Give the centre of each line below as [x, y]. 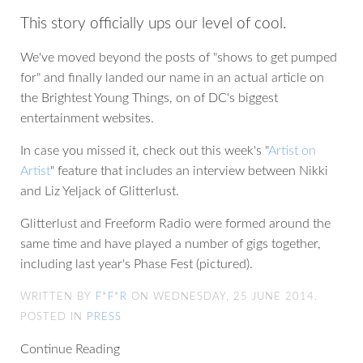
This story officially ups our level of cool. [153, 24]
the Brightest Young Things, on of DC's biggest [149, 98]
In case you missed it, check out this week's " [144, 151]
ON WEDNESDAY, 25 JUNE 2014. [222, 297]
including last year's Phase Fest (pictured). [137, 265]
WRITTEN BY [58, 297]
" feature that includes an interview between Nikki [189, 171]
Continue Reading [70, 350]
